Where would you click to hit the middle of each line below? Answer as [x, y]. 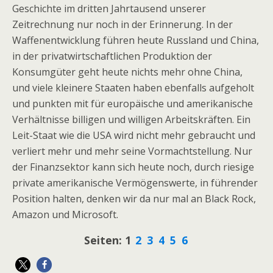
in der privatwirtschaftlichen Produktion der [112, 56]
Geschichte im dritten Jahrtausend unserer [109, 9]
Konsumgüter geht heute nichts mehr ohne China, [127, 72]
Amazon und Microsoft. [65, 214]
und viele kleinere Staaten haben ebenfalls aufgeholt [133, 88]
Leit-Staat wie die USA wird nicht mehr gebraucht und [134, 135]
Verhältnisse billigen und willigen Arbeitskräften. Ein [131, 119]
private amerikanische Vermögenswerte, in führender [135, 183]
